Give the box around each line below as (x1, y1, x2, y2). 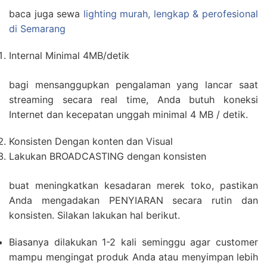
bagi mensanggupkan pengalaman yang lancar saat (9, 79, 258, 91)
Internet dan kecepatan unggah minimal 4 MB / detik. (9, 108, 248, 121)
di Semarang (9, 23, 66, 35)
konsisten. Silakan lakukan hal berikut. (9, 209, 180, 222)
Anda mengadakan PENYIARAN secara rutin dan (9, 194, 258, 207)
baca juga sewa (9, 8, 83, 20)
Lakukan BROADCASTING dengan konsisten (9, 150, 206, 163)
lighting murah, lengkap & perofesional (83, 8, 259, 20)
